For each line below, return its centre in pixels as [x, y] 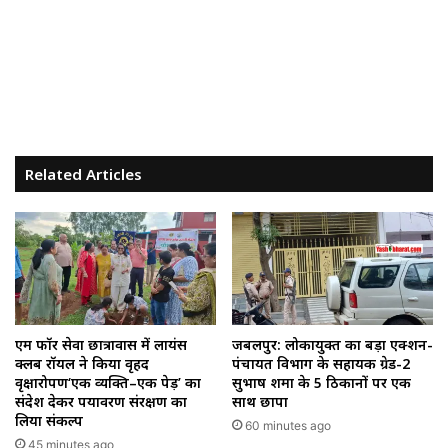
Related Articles [83, 173]
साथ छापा [260, 402]
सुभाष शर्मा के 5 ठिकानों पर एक [321, 383]
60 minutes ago [288, 426]
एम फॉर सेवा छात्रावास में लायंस [101, 345]
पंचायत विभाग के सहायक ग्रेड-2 [321, 364]
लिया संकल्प [49, 421]
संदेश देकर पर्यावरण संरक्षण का [101, 402]
